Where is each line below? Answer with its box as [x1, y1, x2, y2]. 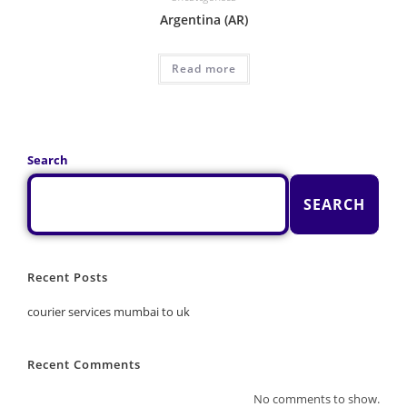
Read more [171, 60, 236, 76]
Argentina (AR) [159, 10, 248, 28]
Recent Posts [26, 269, 108, 286]
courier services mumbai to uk [26, 303, 190, 321]
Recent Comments [26, 356, 141, 373]
